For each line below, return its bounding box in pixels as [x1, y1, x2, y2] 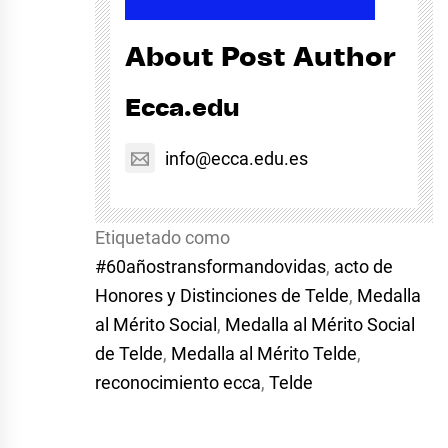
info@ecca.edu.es [165, 148, 308, 170]
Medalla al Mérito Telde [171, 343, 357, 365]
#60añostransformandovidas [95, 256, 326, 278]
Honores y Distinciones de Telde [95, 285, 349, 307]
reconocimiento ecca [95, 372, 261, 394]
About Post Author [125, 44, 396, 72]
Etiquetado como [95, 227, 230, 249]
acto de [334, 256, 393, 278]
